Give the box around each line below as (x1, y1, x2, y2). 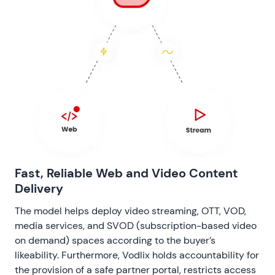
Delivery (15, 180, 63, 196)
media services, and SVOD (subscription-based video (15, 219, 257, 232)
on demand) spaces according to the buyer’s (15, 233, 215, 247)
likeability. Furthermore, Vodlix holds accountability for (15, 248, 259, 261)
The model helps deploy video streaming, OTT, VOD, (15, 204, 246, 217)
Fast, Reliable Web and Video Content (15, 165, 238, 181)
